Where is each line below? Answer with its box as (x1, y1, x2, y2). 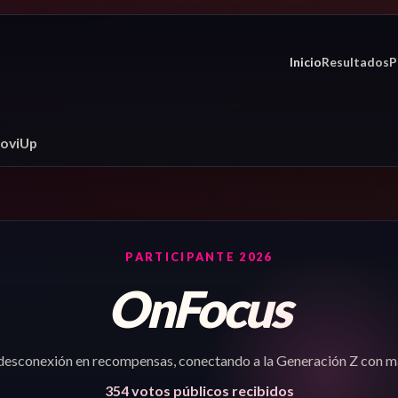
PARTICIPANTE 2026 (125, 250, 273, 265)
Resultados (322, 53, 390, 69)
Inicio (290, 53, 322, 69)
